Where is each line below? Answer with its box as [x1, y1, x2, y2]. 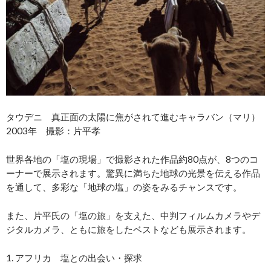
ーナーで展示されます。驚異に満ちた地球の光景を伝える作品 [6, 168, 260, 179]
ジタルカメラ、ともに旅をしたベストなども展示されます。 [6, 224, 251, 235]
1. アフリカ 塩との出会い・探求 [6, 252, 142, 264]
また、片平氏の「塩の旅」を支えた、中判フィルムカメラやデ [6, 210, 260, 221]
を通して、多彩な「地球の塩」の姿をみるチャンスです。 [6, 181, 242, 193]
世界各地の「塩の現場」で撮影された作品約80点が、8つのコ [6, 154, 258, 165]
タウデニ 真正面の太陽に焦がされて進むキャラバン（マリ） [6, 111, 260, 123]
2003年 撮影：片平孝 [6, 125, 100, 137]
